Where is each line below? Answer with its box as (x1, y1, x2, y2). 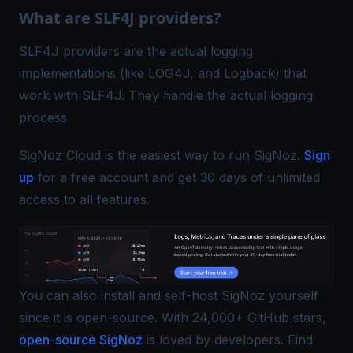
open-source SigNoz (19, 332, 143, 348)
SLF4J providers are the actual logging (19, 43, 253, 60)
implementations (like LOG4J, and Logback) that (19, 65, 307, 82)
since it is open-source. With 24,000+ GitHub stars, (19, 310, 326, 326)
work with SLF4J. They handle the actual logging (19, 87, 313, 104)
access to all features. (19, 191, 150, 208)
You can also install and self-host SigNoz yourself (19, 288, 318, 304)
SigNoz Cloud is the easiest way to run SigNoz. (19, 147, 300, 164)
